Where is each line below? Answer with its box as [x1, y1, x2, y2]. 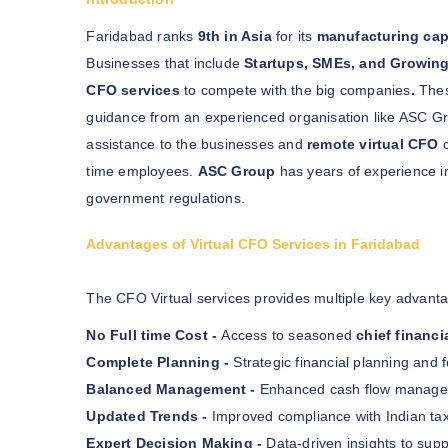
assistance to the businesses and [86, 135, 303, 152]
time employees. [86, 162, 198, 179]
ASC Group [197, 162, 276, 179]
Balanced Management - [86, 380, 256, 397]
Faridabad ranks [86, 27, 198, 44]
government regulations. [86, 189, 245, 206]
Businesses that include [86, 54, 245, 71]
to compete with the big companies [179, 81, 411, 98]
